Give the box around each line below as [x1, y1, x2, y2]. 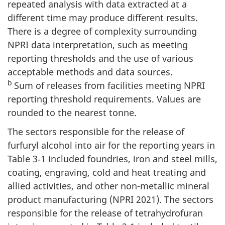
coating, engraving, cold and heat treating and [8, 166, 206, 179]
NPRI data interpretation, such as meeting [8, 38, 188, 51]
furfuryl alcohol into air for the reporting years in [8, 139, 215, 152]
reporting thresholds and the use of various [8, 52, 193, 64]
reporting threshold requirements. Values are [8, 92, 201, 105]
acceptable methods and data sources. [8, 65, 173, 78]
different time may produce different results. [8, 11, 198, 24]
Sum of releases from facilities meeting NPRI [14, 79, 205, 91]
